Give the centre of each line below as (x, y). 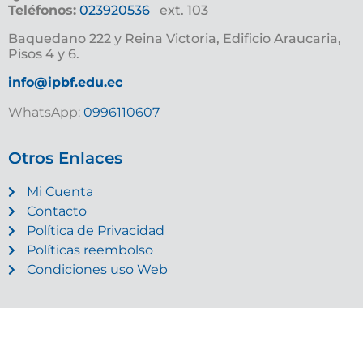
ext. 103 (179, 10)
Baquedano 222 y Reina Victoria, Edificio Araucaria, (175, 38)
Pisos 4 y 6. (44, 54)
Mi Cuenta (60, 192)
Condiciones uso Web (97, 270)
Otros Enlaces (65, 158)
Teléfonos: (42, 10)
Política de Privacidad (95, 231)
